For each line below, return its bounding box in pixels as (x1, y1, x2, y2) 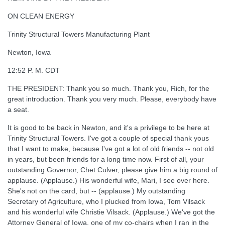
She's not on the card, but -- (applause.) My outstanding (8, 187, 185, 195)
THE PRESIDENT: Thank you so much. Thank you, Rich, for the (8, 84, 209, 92)
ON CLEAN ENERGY (8, 12, 74, 20)
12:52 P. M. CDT (8, 66, 60, 74)
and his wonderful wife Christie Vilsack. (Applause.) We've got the (8, 208, 215, 216)
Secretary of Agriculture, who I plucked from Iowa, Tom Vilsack (8, 197, 205, 205)
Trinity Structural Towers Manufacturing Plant (8, 30, 150, 38)
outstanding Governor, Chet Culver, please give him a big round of (8, 166, 217, 174)
